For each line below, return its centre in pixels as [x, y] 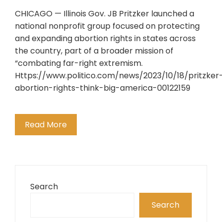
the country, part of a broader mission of [94, 51]
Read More [46, 125]
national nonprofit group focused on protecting [107, 26]
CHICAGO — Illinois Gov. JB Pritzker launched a [105, 14]
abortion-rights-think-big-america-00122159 [103, 88]
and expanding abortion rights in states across [105, 38]
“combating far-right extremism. [79, 63]
